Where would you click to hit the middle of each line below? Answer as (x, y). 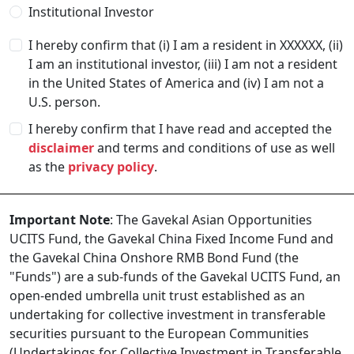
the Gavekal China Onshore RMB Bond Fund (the (154, 258)
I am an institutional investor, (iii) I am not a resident (183, 64)
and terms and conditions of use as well (215, 148)
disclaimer (61, 148)
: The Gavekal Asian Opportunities (211, 220)
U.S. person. (64, 102)
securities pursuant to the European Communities (159, 333)
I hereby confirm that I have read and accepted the (180, 129)
